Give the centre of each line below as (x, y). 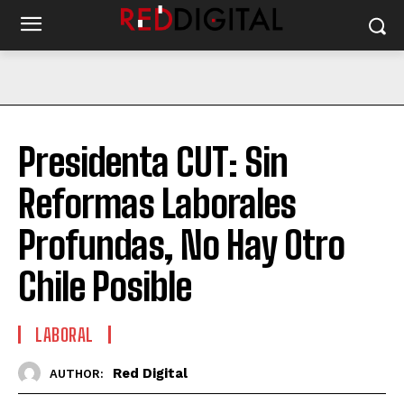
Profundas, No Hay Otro (181, 245)
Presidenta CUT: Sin (153, 162)
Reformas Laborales (157, 204)
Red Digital (150, 373)
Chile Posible (105, 287)
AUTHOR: (77, 373)
